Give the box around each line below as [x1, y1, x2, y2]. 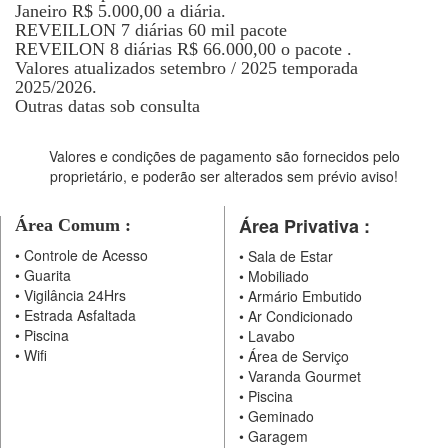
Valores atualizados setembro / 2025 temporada [15, 58, 358, 78]
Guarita [20, 265, 71, 285]
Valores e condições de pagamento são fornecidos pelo [48, 146, 400, 166]
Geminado [243, 406, 314, 426]
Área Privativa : [238, 213, 370, 239]
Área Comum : [15, 215, 131, 235]
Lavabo [243, 326, 295, 346]
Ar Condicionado [243, 306, 353, 326]
